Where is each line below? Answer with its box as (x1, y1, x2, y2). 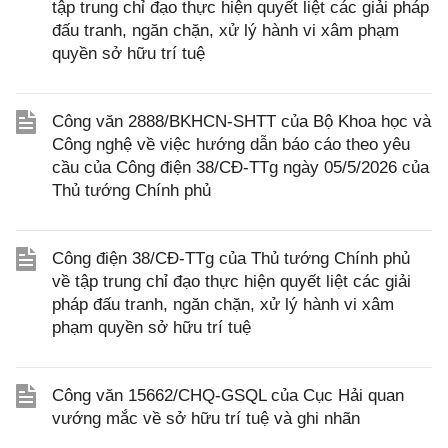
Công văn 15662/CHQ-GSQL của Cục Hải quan (52, 386, 404, 406)
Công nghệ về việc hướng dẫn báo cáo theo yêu (52, 135, 410, 155)
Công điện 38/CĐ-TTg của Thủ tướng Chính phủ (52, 249, 410, 269)
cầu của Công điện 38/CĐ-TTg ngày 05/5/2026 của (52, 158, 429, 178)
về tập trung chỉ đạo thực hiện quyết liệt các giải (52, 272, 411, 292)
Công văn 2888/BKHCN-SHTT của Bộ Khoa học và (52, 112, 431, 132)
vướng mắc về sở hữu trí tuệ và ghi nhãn (52, 409, 360, 429)
